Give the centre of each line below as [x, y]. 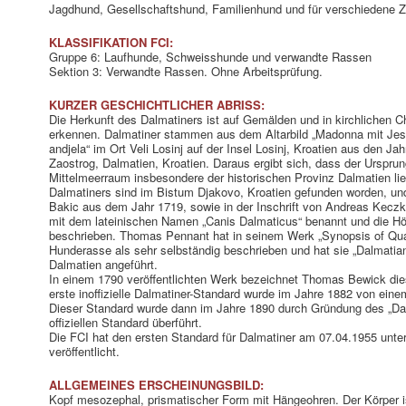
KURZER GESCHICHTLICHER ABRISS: [157, 104]
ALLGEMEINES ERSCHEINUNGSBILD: [157, 384]
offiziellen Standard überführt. [126, 322]
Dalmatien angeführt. [104, 264]
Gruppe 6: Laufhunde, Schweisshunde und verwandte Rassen [211, 56]
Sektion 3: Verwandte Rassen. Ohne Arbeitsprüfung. [186, 71]
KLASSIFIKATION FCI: [111, 42]
